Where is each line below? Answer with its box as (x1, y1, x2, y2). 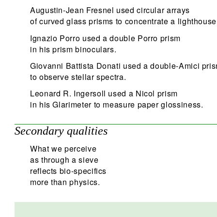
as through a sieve (30, 154, 99, 166)
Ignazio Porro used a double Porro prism (30, 32, 181, 44)
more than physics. (30, 176, 100, 188)
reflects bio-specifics (30, 165, 107, 177)
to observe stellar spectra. (30, 71, 126, 82)
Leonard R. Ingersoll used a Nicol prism (30, 87, 178, 99)
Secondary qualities (15, 124, 108, 138)
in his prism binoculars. (30, 43, 117, 55)
